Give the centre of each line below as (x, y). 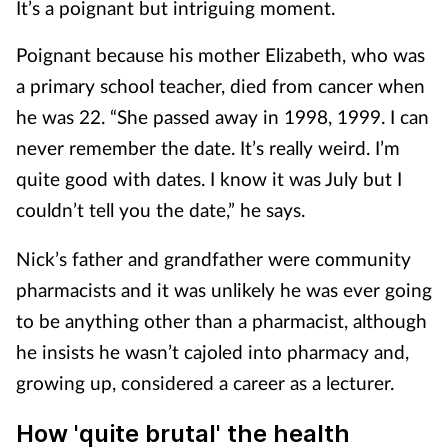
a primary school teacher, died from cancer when (220, 85)
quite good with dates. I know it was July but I (209, 178)
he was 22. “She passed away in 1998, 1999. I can (222, 116)
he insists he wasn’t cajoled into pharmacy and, (212, 351)
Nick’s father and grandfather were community (213, 258)
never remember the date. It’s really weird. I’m (208, 147)
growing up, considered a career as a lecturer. (205, 382)
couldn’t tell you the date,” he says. (160, 209)
